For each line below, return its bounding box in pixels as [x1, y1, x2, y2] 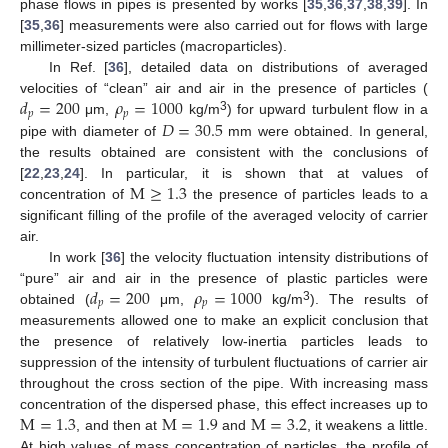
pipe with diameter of [20, 122, 162, 139]
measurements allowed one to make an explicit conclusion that [20, 312, 428, 329]
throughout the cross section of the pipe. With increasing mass [20, 375, 428, 392]
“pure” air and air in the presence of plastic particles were [20, 269, 428, 286]
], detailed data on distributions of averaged [124, 59, 429, 76]
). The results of [310, 290, 429, 307]
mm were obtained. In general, [222, 122, 429, 139]
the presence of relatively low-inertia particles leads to [20, 333, 428, 350]
